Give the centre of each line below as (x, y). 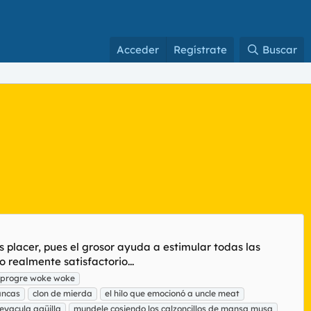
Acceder (138, 50)
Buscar (280, 50)
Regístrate (201, 50)
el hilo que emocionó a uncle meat (172, 293)
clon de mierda (62, 293)
